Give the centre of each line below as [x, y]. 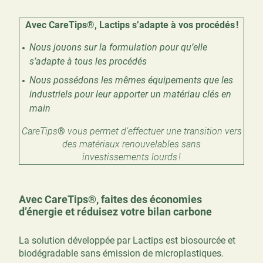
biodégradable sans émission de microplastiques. [121, 253]
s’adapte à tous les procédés [88, 62]
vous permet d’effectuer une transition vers [153, 131]
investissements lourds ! [131, 157]
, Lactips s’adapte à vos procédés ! [166, 25]
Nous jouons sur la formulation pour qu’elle [118, 48]
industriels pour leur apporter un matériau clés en [130, 95]
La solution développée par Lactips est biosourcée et [127, 240]
